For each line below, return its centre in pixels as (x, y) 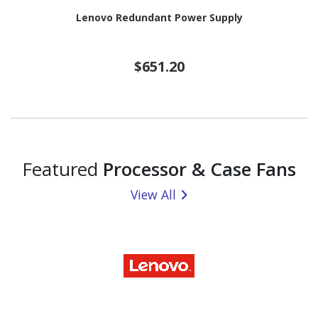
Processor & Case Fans (199, 169)
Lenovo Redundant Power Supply (159, 17)
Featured (62, 169)
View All (153, 195)
